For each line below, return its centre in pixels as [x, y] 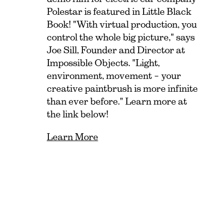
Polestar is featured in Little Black [119, 12]
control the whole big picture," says [121, 37]
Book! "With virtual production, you [122, 25]
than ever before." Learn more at [117, 102]
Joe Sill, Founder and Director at [116, 50]
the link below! [77, 114]
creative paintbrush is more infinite [122, 89]
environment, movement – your [114, 76]
